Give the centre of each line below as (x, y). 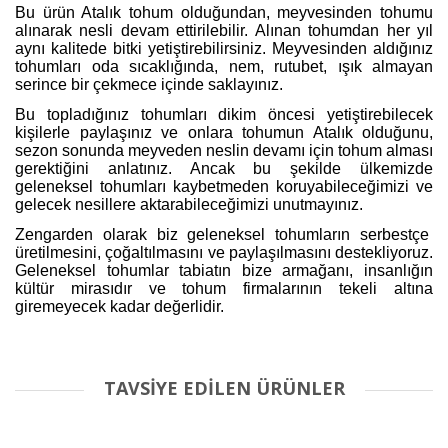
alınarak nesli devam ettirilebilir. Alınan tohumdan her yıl (224, 30)
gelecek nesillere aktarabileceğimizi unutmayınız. (189, 204)
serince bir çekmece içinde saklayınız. (149, 84)
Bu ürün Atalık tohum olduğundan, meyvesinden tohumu (224, 12)
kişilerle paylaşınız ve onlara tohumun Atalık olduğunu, (224, 132)
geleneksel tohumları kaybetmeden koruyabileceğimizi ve (224, 186)
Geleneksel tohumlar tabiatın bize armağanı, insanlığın (224, 270)
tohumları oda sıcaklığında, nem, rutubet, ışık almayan (224, 66)
